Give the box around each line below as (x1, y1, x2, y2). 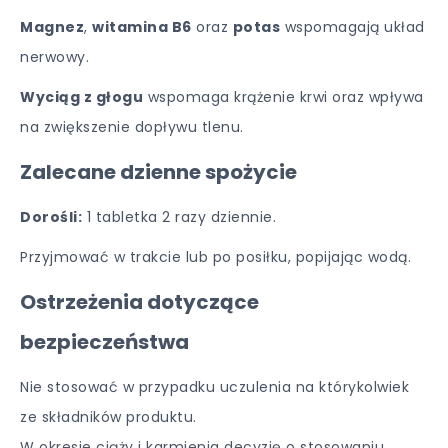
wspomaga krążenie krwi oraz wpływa (143, 87, 424, 107)
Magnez (20, 17, 84, 37)
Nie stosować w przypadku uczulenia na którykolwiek (20, 377, 409, 397)
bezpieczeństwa (20, 328, 189, 356)
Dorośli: (20, 207, 82, 227)
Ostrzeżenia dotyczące (20, 288, 259, 316)
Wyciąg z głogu (20, 87, 143, 107)
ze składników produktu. (20, 407, 197, 427)
